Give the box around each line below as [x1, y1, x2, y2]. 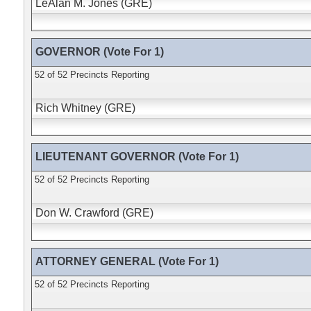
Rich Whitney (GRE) [35, 102, 135, 114]
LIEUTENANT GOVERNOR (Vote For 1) [35, 151, 239, 162]
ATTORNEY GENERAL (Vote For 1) [35, 255, 219, 267]
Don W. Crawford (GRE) [35, 207, 153, 219]
